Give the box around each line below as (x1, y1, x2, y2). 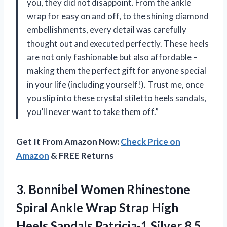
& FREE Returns (49, 150, 113, 161)
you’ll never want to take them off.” (27, 106, 159, 118)
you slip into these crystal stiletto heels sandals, (27, 93, 206, 104)
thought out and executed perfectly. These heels (27, 38, 209, 49)
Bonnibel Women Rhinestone (28, 182, 190, 197)
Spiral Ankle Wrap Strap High (16, 200, 178, 215)
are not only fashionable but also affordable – (27, 52, 198, 63)
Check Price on (121, 136, 180, 147)
